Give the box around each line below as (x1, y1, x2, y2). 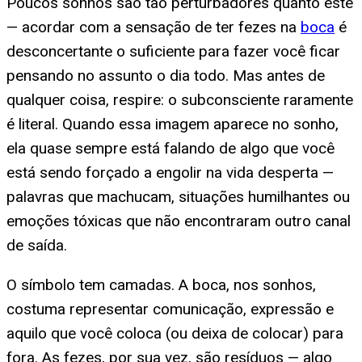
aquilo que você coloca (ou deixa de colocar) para (6, 324, 343, 343)
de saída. (6, 236, 67, 255)
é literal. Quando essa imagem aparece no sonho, (6, 115, 339, 134)
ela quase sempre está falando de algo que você (6, 139, 335, 158)
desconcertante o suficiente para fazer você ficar (6, 42, 340, 61)
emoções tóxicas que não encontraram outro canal (6, 212, 351, 231)
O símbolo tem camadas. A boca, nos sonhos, (6, 276, 316, 295)
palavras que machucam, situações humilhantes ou (6, 187, 350, 207)
